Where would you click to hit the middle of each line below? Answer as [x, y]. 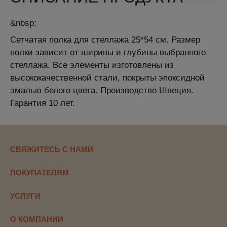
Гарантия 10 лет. [43, 103]
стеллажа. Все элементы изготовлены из [92, 65]
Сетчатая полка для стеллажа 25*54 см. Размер [105, 40]
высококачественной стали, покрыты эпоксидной [107, 78]
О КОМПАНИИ [37, 219]
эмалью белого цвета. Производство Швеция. [102, 90]
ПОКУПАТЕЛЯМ [40, 173]
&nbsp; [23, 23]
